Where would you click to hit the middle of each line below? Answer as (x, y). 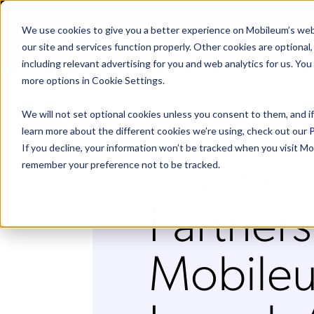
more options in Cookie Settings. (93, 80)
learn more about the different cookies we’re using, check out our (165, 130)
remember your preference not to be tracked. (121, 164)
